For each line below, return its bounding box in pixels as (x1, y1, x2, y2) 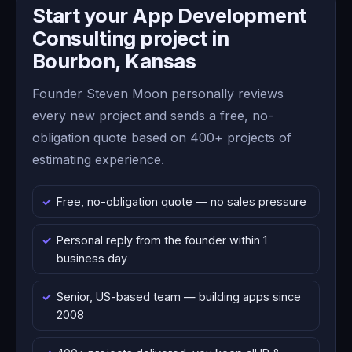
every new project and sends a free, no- (32, 107, 273, 123)
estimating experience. (32, 151, 164, 167)
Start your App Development (32, 3, 306, 28)
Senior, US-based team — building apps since (57, 290, 302, 304)
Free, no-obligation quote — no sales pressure (57, 195, 307, 209)
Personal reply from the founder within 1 (57, 233, 268, 247)
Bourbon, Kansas (32, 49, 196, 74)
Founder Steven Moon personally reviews (32, 85, 284, 101)
